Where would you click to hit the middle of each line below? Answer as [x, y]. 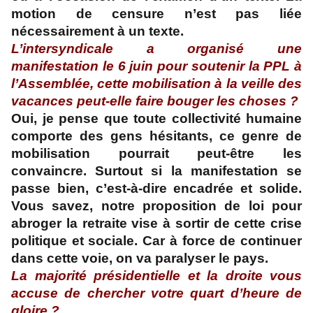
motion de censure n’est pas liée [156, 14]
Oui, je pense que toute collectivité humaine [156, 119]
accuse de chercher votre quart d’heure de [156, 293]
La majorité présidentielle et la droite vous [156, 276]
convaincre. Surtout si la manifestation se [156, 171]
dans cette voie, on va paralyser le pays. [140, 259]
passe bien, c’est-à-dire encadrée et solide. [156, 189]
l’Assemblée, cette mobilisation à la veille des [156, 84]
